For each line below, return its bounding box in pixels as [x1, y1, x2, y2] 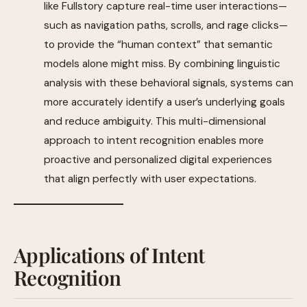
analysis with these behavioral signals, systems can [44, 76, 293, 90]
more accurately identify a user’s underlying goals [44, 95, 285, 110]
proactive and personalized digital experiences [44, 153, 272, 167]
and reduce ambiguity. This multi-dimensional [44, 114, 266, 129]
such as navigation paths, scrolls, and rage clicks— [44, 19, 288, 33]
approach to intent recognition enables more [44, 134, 264, 148]
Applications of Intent [14, 241, 205, 269]
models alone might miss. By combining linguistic [44, 57, 280, 71]
